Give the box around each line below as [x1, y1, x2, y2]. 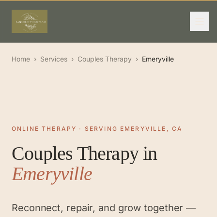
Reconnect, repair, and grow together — [12, 202, 196, 214]
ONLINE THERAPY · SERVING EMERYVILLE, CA [12, 125, 183, 132]
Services [40, 55, 67, 63]
